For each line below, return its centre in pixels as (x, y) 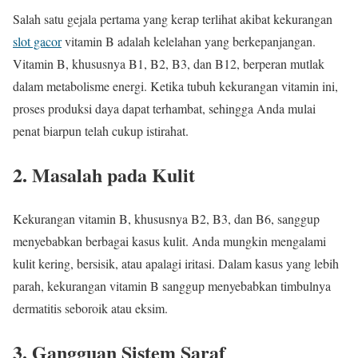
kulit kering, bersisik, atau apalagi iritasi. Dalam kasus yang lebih (176, 263)
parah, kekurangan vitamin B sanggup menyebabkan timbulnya (172, 285)
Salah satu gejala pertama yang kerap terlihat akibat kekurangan (173, 18)
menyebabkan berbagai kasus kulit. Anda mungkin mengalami (169, 241)
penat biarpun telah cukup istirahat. (101, 130)
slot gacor (37, 41)
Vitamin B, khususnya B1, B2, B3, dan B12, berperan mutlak (169, 63)
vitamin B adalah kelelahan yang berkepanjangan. (189, 41)
